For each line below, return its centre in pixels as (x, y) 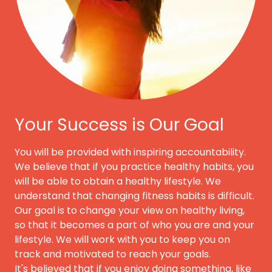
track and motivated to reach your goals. (114, 254)
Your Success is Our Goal (119, 124)
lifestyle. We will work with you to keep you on (122, 239)
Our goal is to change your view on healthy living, (130, 210)
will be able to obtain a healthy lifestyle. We (118, 181)
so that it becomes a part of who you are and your (134, 225)
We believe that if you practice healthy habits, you (134, 166)
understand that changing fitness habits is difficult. (134, 195)
